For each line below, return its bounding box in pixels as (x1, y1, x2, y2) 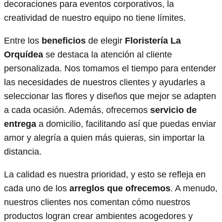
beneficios (42, 35, 86, 46)
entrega (4, 118, 36, 129)
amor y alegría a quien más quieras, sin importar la (4, 132, 205, 143)
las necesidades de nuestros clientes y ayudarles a (4, 77, 205, 87)
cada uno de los (4, 183, 69, 193)
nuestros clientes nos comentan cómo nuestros (4, 197, 190, 207)
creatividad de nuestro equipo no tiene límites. (4, 12, 186, 23)
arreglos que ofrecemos (69, 183, 170, 193)
